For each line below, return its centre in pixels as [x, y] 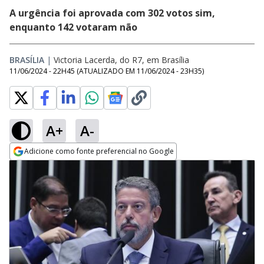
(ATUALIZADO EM [107, 71]
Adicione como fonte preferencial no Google [99, 151]
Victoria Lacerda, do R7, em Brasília [121, 60]
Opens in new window [57, 167]
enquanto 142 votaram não [73, 27]
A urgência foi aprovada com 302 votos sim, [112, 13]
